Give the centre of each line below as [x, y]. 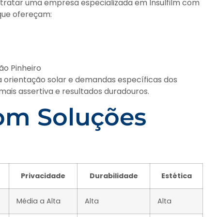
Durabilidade [114, 176]
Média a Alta [39, 201]
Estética [176, 176]
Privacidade [43, 176]
